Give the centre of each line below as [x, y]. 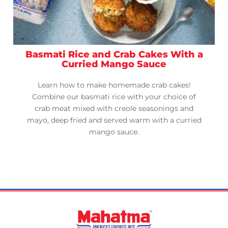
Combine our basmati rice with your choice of [114, 97]
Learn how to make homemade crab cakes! [114, 85]
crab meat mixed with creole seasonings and [114, 109]
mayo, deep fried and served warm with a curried [114, 120]
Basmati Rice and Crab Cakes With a [114, 55]
